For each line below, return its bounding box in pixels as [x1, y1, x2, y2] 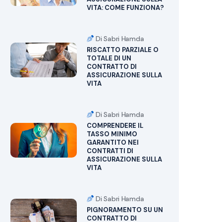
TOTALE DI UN [86, 54, 131, 62]
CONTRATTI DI [86, 147, 133, 155]
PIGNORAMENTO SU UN [86, 206, 163, 214]
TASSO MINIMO [86, 130, 137, 138]
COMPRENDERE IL [86, 121, 143, 130]
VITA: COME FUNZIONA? [86, 3, 164, 12]
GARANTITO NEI [86, 138, 139, 147]
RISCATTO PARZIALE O [86, 46, 159, 54]
